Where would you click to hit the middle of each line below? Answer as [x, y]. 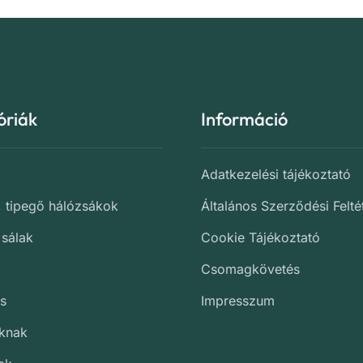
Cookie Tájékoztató [260, 237]
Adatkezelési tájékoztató [275, 174]
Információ [244, 119]
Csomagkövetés [250, 269]
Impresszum [237, 301]
